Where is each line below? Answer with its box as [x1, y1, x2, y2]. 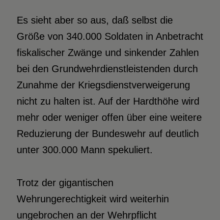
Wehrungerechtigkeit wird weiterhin [16, 193, 169, 204]
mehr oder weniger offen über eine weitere [16, 111, 202, 123]
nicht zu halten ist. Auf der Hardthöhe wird [16, 95, 199, 107]
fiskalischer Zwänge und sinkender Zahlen [16, 47, 199, 58]
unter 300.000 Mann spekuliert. [16, 144, 153, 155]
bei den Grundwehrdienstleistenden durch [16, 63, 198, 74]
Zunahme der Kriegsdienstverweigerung [16, 79, 190, 90]
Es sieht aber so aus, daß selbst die [16, 14, 173, 26]
